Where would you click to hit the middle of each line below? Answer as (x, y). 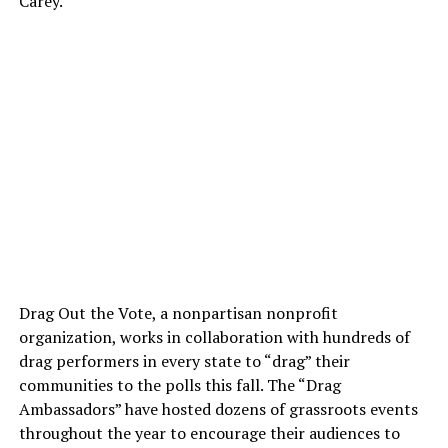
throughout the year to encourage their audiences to (209, 433)
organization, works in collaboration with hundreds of (214, 337)
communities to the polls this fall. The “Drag (179, 385)
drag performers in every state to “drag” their (184, 361)
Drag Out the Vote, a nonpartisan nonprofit (178, 313)
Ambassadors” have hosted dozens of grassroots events (218, 409)
